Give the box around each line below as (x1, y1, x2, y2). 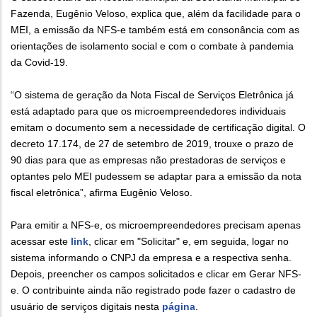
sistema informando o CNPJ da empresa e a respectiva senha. (11, 252, 292, 264)
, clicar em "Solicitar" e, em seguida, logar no (88, 236, 289, 248)
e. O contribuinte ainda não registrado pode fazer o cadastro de (11, 284, 296, 296)
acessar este (11, 236, 71, 248)
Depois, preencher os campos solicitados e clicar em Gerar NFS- (11, 268, 301, 280)
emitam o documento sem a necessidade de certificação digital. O (11, 122, 306, 134)
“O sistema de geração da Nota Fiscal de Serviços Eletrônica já (11, 89, 294, 101)
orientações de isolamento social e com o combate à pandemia (11, 40, 294, 52)
